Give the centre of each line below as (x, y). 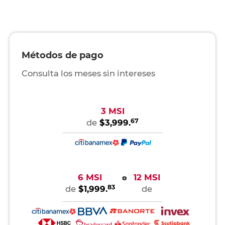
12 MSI (147, 178)
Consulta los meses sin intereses (88, 74)
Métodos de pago (62, 55)
